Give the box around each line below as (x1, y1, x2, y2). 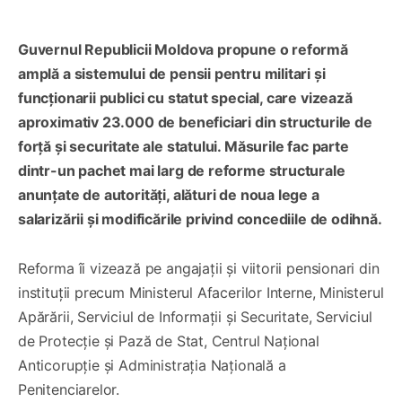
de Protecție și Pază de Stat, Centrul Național (18, 331, 319, 350)
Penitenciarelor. (18, 380, 120, 398)
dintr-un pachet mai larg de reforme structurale (18, 161, 345, 179)
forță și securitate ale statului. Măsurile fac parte (18, 136, 349, 155)
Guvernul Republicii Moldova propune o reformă (18, 39, 348, 58)
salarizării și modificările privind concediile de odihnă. (18, 209, 382, 228)
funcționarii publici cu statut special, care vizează (18, 88, 353, 107)
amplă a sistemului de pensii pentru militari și (18, 64, 326, 83)
